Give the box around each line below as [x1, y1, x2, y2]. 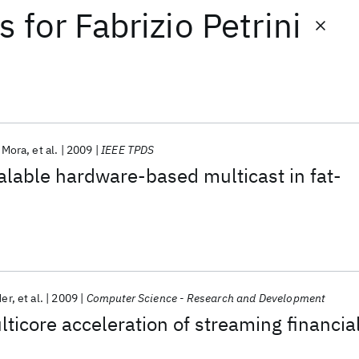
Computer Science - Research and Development [86, 291, 325, 305]
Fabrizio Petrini [75, 3, 301, 47]
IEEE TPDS [101, 143, 155, 157]
